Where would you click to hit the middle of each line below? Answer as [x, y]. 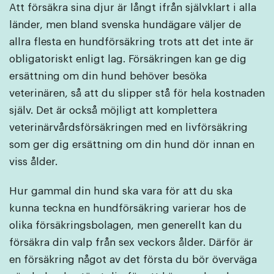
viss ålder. [33, 161]
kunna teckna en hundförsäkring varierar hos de [128, 208]
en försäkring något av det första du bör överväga [133, 259]
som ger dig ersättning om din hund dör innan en [132, 144]
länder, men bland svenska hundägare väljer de [125, 24]
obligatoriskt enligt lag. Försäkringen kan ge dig [128, 59]
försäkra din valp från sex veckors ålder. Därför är [131, 242]
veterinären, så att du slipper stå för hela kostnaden [137, 93]
